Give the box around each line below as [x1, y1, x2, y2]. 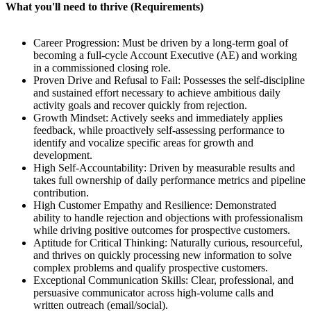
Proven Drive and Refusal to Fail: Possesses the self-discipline [33, 74, 305, 86]
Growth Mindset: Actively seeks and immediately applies [33, 111, 283, 124]
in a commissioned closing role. [33, 61, 171, 74]
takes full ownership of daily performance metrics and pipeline [33, 174, 305, 186]
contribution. [33, 186, 89, 199]
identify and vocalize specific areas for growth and [33, 136, 253, 149]
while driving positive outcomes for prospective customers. [33, 224, 290, 236]
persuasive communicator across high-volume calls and [33, 286, 274, 299]
